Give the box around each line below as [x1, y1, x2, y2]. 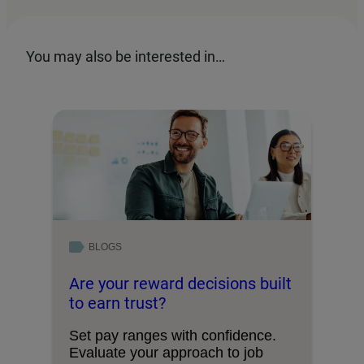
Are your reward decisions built [69, 273, 292, 293]
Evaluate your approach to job [69, 344, 263, 361]
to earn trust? [69, 292, 166, 313]
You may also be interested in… [26, 47, 225, 65]
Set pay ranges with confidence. [69, 327, 276, 344]
